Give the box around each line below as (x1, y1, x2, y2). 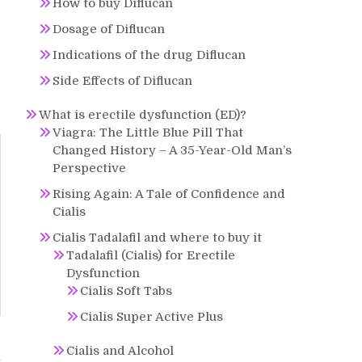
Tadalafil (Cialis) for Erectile (66, 248, 235, 263)
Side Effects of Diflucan (53, 74, 192, 88)
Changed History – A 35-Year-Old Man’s (53, 143, 292, 158)
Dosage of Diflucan (53, 22, 165, 36)
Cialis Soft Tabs (80, 284, 172, 298)
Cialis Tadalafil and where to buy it (53, 230, 262, 245)
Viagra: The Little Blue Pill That (53, 125, 243, 140)
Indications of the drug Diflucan (53, 48, 246, 62)
